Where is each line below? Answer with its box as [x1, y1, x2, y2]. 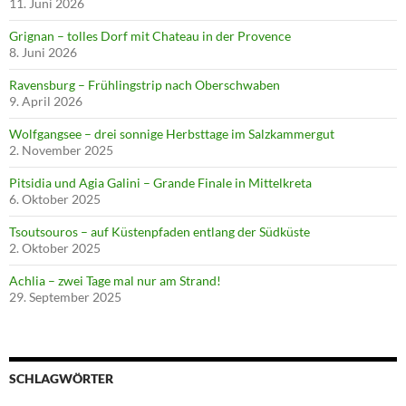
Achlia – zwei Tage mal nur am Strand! [9, 272, 221, 288]
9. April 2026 [9, 92, 82, 109]
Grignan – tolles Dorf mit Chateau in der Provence [9, 27, 291, 43]
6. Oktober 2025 [9, 190, 101, 207]
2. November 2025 [9, 141, 113, 158]
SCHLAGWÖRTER [9, 370, 113, 386]
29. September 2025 [9, 288, 121, 304]
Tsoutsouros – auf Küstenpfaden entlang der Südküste [9, 223, 310, 239]
